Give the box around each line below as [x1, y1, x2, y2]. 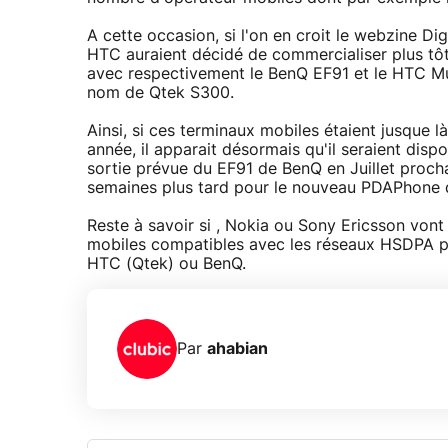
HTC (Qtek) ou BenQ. [87, 256, 246, 273]
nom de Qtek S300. [87, 85, 234, 102]
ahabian [207, 340, 268, 357]
